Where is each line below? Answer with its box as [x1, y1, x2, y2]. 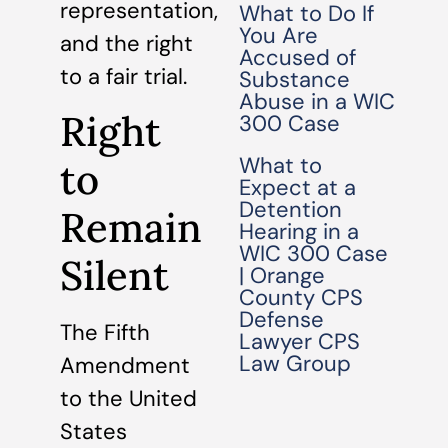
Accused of [239, 43, 357, 72]
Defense [239, 305, 325, 334]
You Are [239, 21, 319, 50]
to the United [60, 383, 197, 413]
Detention [239, 195, 343, 224]
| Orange [239, 261, 326, 290]
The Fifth [60, 317, 150, 347]
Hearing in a [239, 217, 360, 246]
